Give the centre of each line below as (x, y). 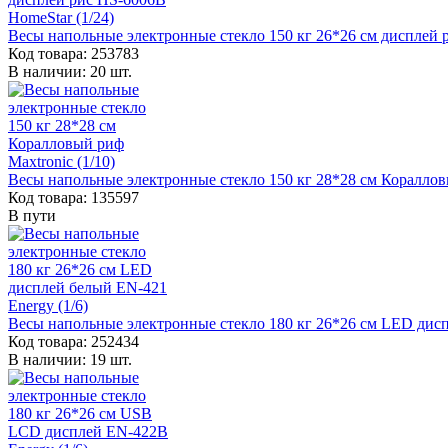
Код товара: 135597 (73, 197)
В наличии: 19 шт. (70, 359)
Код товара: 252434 (73, 341)
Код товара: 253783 (73, 53)
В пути (32, 215)
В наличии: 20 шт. (70, 71)
